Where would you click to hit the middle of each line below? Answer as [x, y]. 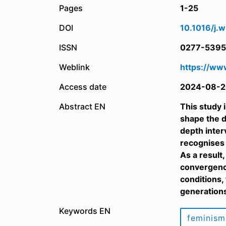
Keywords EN [85, 211]
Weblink [74, 67]
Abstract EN [82, 106]
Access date [83, 87]
